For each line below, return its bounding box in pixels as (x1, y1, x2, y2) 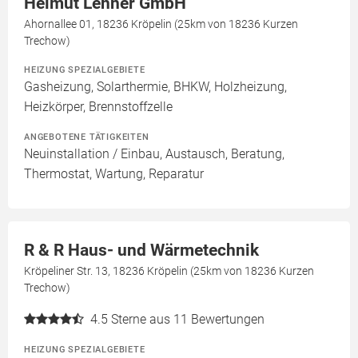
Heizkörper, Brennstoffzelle (24, 99, 173, 114)
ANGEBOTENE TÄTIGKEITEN (24, 131, 149, 142)
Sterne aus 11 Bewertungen (111, 312, 265, 327)
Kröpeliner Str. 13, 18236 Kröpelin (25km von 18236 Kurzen (24, 265, 314, 277)
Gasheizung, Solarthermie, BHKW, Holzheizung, (24, 79, 287, 94)
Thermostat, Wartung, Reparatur (24, 166, 204, 181)
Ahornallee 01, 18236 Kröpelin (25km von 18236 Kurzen (24, 18, 298, 30)
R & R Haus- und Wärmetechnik (24, 241, 259, 260)
